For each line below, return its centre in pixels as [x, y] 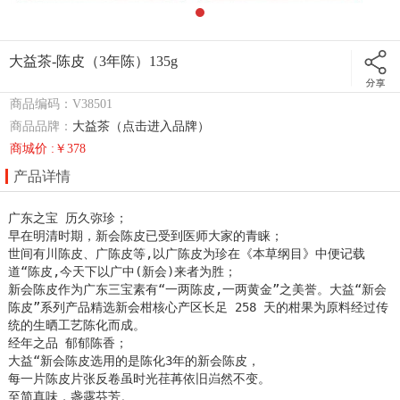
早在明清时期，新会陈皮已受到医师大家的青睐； [146, 235]
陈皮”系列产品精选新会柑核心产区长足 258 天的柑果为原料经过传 [199, 307]
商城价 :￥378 [48, 148]
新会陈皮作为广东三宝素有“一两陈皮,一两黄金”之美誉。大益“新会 [198, 289]
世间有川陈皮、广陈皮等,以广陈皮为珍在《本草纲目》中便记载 [187, 253]
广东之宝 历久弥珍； [68, 217]
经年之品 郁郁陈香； [68, 342]
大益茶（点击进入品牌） [142, 126]
